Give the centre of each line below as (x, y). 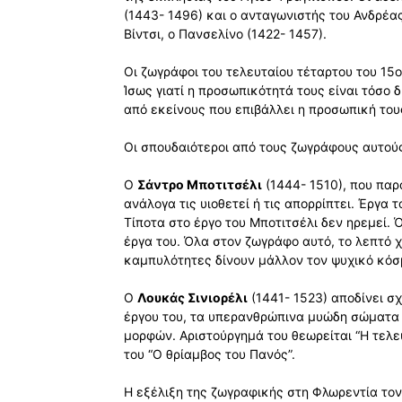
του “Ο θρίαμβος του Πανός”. (210, 354)
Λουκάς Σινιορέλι (192, 298)
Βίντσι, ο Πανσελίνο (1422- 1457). (225, 34)
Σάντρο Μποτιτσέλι (200, 185)
